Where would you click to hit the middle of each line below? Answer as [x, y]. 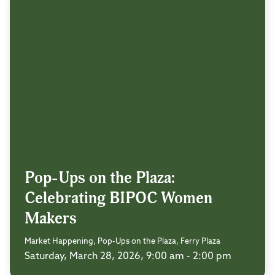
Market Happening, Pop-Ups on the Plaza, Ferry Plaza [122, 242]
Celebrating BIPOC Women [118, 199]
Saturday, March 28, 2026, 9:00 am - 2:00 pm [128, 257]
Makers [51, 219]
